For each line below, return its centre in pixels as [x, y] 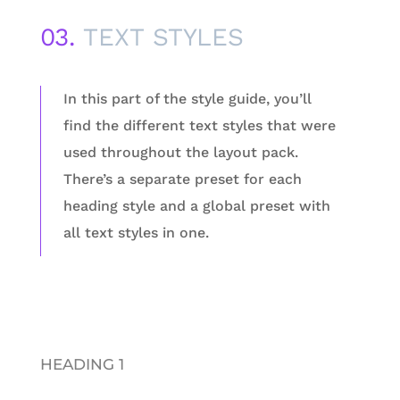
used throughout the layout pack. [180, 153]
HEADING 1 [82, 364]
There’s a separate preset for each [182, 179]
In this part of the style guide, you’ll [187, 99]
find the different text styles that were [199, 126]
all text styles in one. [136, 233]
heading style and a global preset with [196, 206]
